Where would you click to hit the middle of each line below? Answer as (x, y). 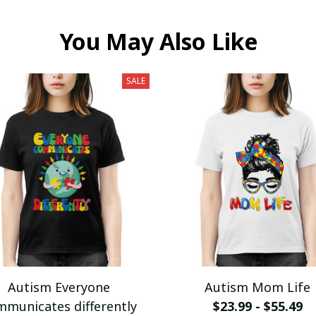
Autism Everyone (59, 287)
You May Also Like (158, 41)
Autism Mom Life (257, 287)
